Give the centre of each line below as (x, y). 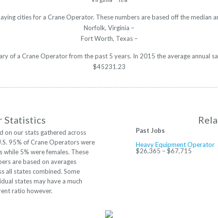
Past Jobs (150, 131)
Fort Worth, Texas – (109, 39)
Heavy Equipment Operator (175, 145)
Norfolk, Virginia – (109, 28)
